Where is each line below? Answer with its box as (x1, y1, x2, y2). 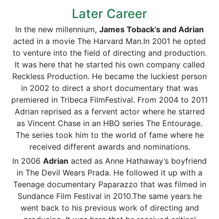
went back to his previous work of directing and (20, 203, 199, 213)
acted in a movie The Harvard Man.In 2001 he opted (13, 36, 206, 46)
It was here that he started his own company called (14, 60, 205, 69)
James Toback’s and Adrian (99, 24, 204, 34)
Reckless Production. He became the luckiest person (12, 71, 207, 81)
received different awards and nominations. (29, 142, 190, 152)
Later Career (72, 6, 147, 21)
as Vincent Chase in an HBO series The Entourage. (17, 118, 202, 128)
